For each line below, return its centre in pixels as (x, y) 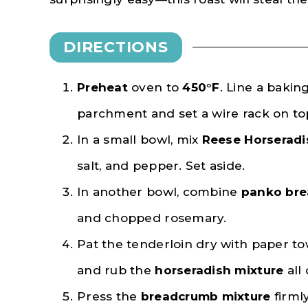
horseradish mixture (219, 270)
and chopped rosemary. (152, 218)
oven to (155, 87)
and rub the (116, 270)
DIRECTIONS (116, 47)
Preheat (102, 87)
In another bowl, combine (159, 191)
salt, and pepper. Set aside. (161, 165)
